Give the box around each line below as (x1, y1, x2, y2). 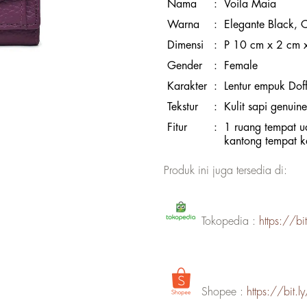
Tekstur (167, 101, 198, 112)
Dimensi (167, 39, 204, 51)
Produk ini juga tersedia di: (164, 164, 287, 176)
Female (224, 60, 258, 71)
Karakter (167, 80, 207, 92)
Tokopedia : (198, 215, 259, 227)
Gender (167, 60, 202, 71)
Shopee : (198, 286, 247, 297)
